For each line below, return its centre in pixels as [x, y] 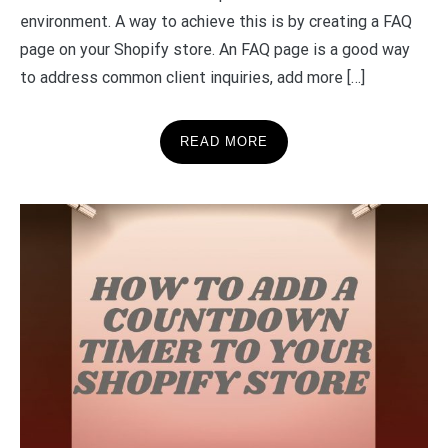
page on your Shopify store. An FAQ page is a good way [215, 49]
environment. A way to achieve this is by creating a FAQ [216, 21]
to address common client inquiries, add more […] [192, 77]
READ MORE [224, 141]
